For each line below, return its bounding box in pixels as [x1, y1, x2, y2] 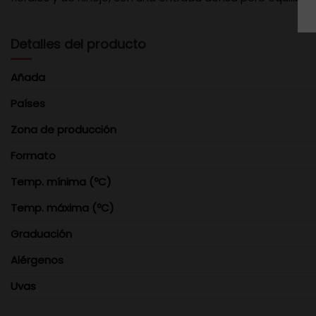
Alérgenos [11, 252, 63, 267]
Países [11, 95, 45, 111]
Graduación [11, 226, 72, 241]
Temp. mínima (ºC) [11, 174, 111, 189]
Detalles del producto [11, 35, 146, 53]
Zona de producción [11, 121, 116, 137]
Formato [11, 147, 56, 163]
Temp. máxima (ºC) [11, 200, 114, 215]
